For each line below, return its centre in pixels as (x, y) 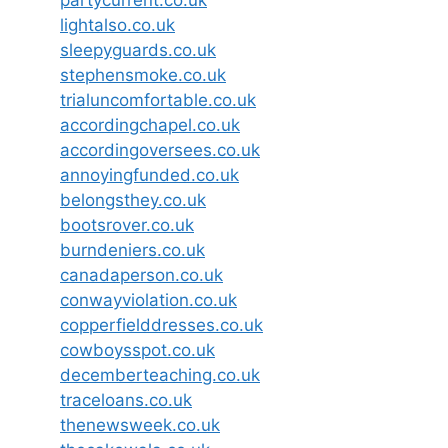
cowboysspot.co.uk (137, 349)
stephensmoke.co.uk (143, 74)
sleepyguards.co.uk (138, 49)
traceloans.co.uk (126, 399)
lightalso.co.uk (117, 24)
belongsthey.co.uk (133, 199)
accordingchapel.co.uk (150, 124)
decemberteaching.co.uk (160, 374)
